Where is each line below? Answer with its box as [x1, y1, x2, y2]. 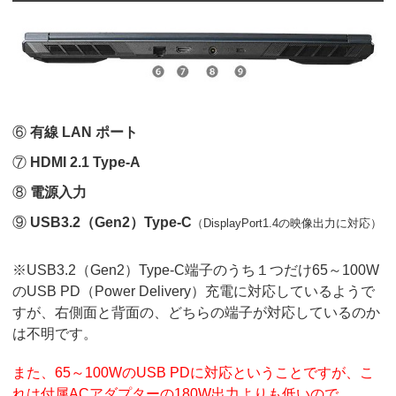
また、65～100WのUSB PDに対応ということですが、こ [12, 365, 375, 381]
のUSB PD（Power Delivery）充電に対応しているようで [12, 284, 376, 300]
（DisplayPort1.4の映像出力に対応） [192, 217, 383, 231]
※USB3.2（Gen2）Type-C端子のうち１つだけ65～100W [12, 263, 380, 278]
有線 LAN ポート [30, 125, 139, 141]
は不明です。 [12, 326, 98, 342]
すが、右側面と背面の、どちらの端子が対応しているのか [12, 305, 381, 321]
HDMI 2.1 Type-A [30, 155, 141, 171]
